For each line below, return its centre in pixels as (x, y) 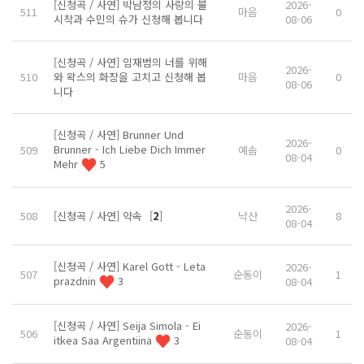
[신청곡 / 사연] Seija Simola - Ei (127, 325)
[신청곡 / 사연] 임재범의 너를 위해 (130, 62)
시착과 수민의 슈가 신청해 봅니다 (128, 19)
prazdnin (76, 280)
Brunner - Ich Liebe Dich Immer (130, 149)
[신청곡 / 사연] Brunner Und (119, 134)
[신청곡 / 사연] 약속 (100, 215)
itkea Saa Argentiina (104, 340)
